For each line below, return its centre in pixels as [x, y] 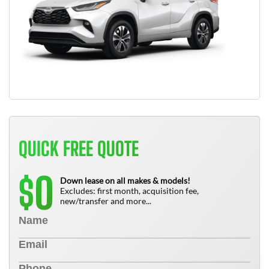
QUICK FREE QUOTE [79, 149]
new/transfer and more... [106, 201]
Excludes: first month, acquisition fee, [129, 191]
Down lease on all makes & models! [125, 180]
